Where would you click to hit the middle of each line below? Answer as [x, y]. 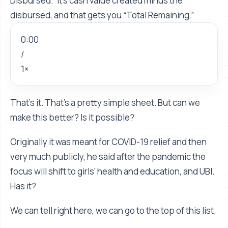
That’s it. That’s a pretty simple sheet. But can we [105, 103]
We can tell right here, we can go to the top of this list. [113, 210]
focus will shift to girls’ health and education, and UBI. [112, 171]
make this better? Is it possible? [72, 118]
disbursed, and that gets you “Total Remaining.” [102, 15]
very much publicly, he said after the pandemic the [108, 156]
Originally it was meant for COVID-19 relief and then [108, 141]
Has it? [23, 186]
